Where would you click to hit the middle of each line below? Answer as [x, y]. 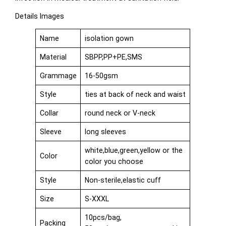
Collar [49, 113]
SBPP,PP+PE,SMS [113, 57]
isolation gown [109, 39]
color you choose [114, 162]
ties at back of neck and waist [135, 95]
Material [53, 57]
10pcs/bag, [103, 218]
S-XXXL [97, 199]
